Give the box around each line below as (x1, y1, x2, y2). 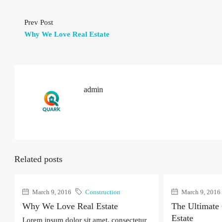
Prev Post (24, 18, 53, 27)
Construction (85, 188, 120, 196)
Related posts (14, 154, 62, 165)
